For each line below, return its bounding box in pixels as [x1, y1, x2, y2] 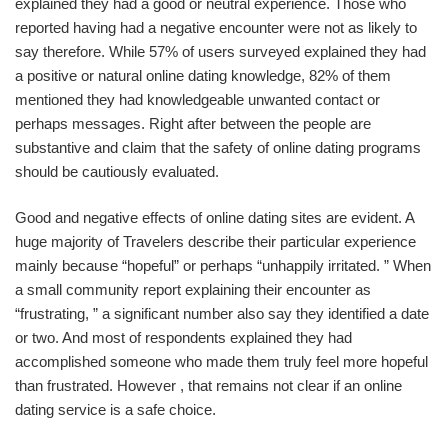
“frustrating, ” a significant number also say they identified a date [15, 305, 429, 322]
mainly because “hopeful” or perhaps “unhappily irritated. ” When [15, 257, 431, 274]
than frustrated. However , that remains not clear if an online [15, 377, 402, 394]
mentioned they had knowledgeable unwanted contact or [15, 90, 380, 108]
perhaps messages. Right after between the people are [15, 114, 371, 132]
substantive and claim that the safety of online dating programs [15, 138, 421, 156]
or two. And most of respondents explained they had [15, 329, 352, 346]
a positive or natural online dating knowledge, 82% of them [15, 66, 391, 84]
